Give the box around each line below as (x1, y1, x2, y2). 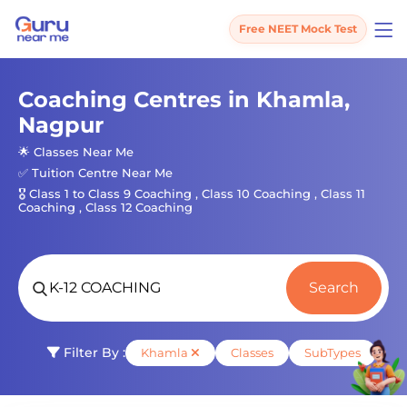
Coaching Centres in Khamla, (18, 86, 350, 113)
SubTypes (304, 345, 361, 360)
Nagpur (18, 112, 104, 138)
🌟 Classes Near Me (18, 144, 134, 159)
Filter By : (60, 344, 125, 361)
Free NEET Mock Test (239, 22, 357, 35)
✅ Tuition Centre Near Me (18, 165, 173, 180)
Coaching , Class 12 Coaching (18, 200, 193, 214)
